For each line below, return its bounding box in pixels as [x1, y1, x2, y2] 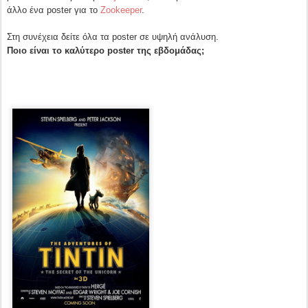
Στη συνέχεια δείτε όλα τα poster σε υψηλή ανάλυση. [7, 32, 219, 42]
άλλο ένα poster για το [7, 5, 100, 15]
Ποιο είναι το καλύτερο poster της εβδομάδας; [7, 45, 207, 56]
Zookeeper [100, 5, 142, 15]
